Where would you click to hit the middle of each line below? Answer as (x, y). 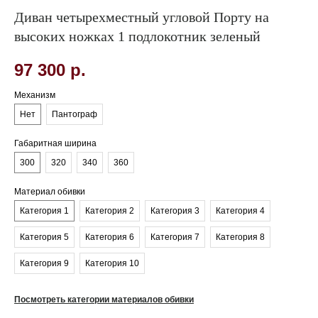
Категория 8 (240, 237)
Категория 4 (240, 211)
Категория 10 (112, 263)
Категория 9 (44, 263)
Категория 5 (44, 237)
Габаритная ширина (55, 143)
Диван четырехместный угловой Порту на (142, 17)
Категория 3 (175, 211)
